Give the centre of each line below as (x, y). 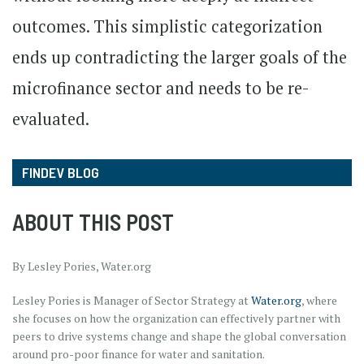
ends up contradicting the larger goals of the (180, 57)
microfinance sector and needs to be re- (160, 88)
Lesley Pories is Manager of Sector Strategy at (132, 300)
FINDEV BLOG (61, 172)
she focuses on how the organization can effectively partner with (176, 318)
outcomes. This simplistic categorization (167, 26)
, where (319, 300)
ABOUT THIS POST (93, 221)
